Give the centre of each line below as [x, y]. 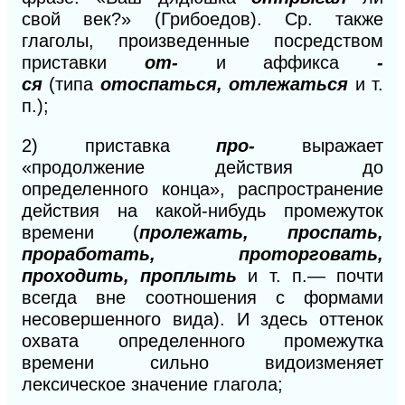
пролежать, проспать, [261, 232]
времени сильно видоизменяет [202, 362]
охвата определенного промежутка [202, 340]
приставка [151, 145]
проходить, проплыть [135, 275]
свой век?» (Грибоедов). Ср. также [202, 19]
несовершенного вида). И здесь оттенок [202, 319]
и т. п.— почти [316, 275]
